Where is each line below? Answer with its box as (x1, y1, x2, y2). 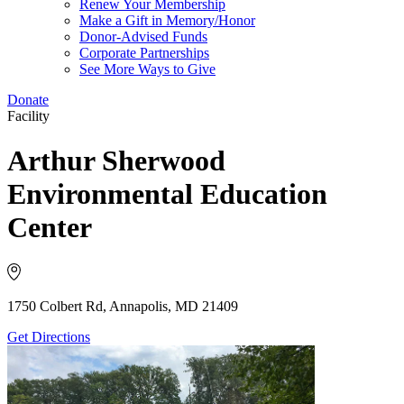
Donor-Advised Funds (79, 29, 207, 45)
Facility (7, 108, 50, 124)
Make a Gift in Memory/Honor (79, 13, 255, 29)
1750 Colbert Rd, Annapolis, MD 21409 (7, 298, 238, 315)
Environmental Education (7, 177, 327, 210)
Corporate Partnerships (79, 45, 209, 61)
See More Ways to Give (79, 61, 216, 78)
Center (7, 210, 92, 243)
